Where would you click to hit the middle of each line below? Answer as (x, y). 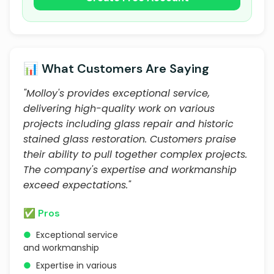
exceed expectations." (77, 185)
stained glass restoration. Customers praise (130, 139)
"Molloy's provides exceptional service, (117, 93)
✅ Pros (42, 213)
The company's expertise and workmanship (130, 170)
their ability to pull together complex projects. (135, 154)
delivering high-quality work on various (119, 109)
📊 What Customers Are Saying (116, 68)
